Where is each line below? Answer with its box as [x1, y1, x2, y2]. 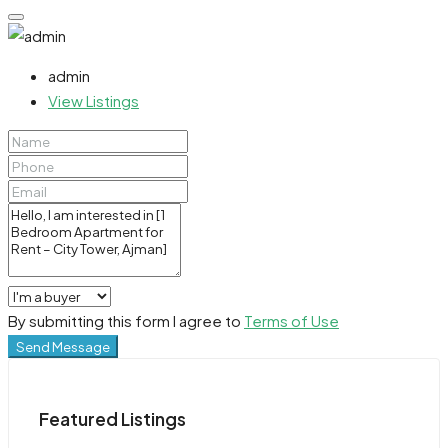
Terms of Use [244, 311, 339, 331]
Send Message [16, 338, 110, 356]
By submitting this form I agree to [8, 311, 244, 331]
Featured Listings [39, 407, 186, 430]
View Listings [48, 91, 139, 111]
